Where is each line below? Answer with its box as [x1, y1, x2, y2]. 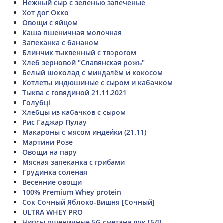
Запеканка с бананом [22, 37, 99, 47]
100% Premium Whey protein [22, 187, 121, 197]
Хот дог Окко [22, 7, 69, 17]
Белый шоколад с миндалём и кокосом [22, 67, 163, 77]
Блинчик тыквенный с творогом [22, 47, 136, 57]
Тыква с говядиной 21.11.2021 [22, 87, 127, 97]
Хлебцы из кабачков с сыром [22, 107, 126, 117]
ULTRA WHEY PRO [22, 207, 83, 217]
